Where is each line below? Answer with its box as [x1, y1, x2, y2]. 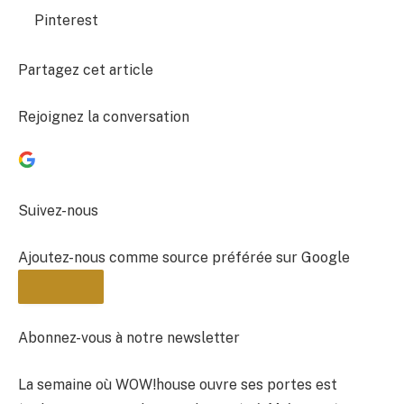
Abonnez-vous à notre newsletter [18, 329, 240, 347]
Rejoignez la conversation [18, 107, 189, 125]
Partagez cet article [18, 61, 153, 79]
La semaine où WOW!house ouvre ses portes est [18, 375, 337, 393]
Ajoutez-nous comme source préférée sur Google [18, 248, 350, 266]
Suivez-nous [18, 202, 98, 220]
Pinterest [34, 11, 98, 29]
